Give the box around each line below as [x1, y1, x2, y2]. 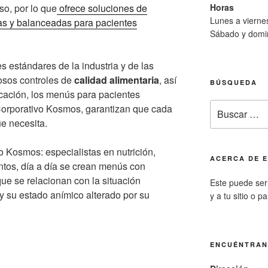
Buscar [209, 100, 238, 112]
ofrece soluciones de [57, 1, 147, 16]
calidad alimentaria [74, 73, 159, 87]
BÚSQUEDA [209, 78, 257, 87]
